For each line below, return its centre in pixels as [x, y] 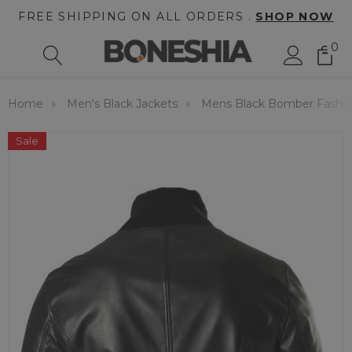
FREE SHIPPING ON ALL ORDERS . [137, 16]
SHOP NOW [295, 16]
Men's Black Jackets [122, 104]
